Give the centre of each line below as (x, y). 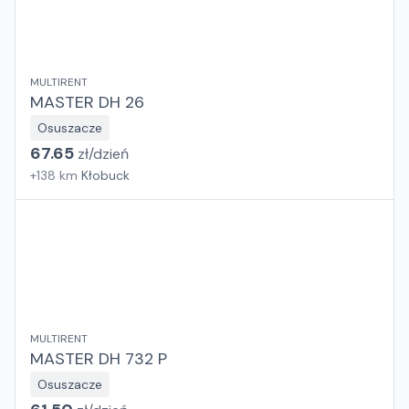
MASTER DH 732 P (99, 359)
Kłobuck (105, 175)
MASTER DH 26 (87, 102)
